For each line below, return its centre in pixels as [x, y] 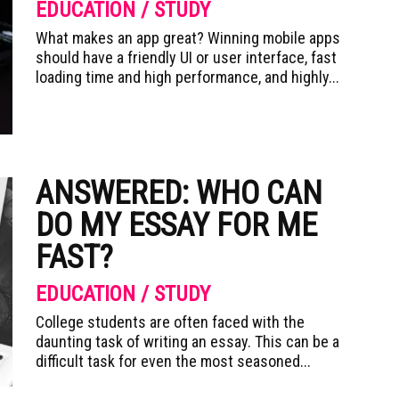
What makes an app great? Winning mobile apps [188, 38]
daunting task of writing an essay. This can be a [187, 342]
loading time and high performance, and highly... [187, 77]
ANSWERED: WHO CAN [179, 193]
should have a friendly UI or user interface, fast [186, 57]
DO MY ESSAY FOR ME [176, 225]
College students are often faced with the [170, 322]
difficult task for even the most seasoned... [173, 361]
